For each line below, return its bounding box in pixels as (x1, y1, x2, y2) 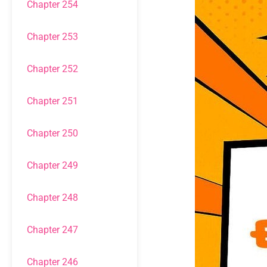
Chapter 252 (27, 63, 78, 74)
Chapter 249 (27, 160, 78, 171)
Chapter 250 (27, 128, 78, 139)
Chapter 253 (27, 31, 78, 42)
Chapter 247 (27, 224, 78, 235)
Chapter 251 (27, 95, 78, 107)
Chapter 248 (27, 192, 78, 203)
